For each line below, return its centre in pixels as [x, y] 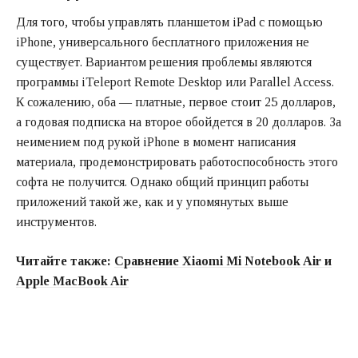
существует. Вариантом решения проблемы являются [164, 62]
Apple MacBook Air [72, 280]
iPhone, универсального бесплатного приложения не [163, 42]
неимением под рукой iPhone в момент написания [156, 141]
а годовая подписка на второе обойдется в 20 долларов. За [179, 121]
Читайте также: [65, 261]
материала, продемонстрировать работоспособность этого [177, 161]
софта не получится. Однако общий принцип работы [162, 181]
